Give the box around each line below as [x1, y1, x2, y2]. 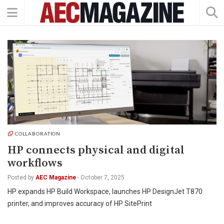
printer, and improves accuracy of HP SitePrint [7, 199, 152, 207]
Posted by [7, 174, 34, 181]
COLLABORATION [14, 130, 61, 136]
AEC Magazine [35, 174, 76, 181]
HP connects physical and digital [7, 143, 184, 157]
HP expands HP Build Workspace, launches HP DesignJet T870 [7, 187, 202, 195]
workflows [7, 156, 62, 170]
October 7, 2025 [80, 174, 124, 181]
